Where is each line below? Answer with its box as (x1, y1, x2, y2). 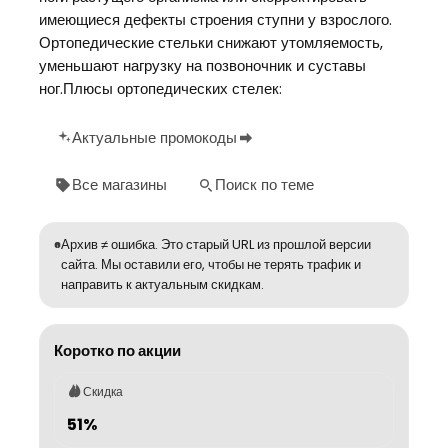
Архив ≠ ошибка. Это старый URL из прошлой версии (61, 235, 372, 254)
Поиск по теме (215, 174, 314, 195)
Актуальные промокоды (72, 127, 237, 148)
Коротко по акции (54, 340, 181, 361)
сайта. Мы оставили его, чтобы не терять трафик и (61, 255, 362, 274)
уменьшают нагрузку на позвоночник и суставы (39, 55, 366, 76)
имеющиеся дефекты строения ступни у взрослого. (39, 9, 392, 30)
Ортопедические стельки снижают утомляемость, (39, 32, 383, 53)
